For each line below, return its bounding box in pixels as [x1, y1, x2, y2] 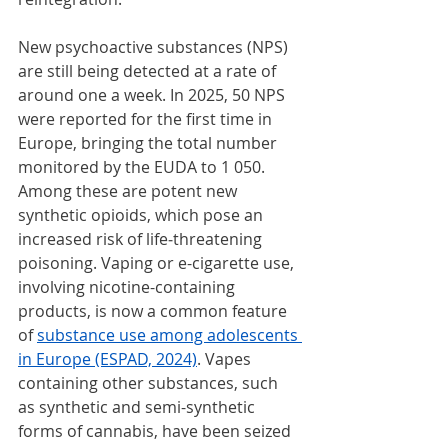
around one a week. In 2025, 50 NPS [18, 84, 289, 107]
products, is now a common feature [18, 300, 291, 323]
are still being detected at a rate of [18, 60, 280, 83]
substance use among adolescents [37, 324, 302, 347]
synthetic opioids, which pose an [18, 204, 267, 227]
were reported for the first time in [18, 108, 276, 131]
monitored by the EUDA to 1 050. [18, 156, 269, 179]
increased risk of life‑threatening [18, 228, 266, 251]
